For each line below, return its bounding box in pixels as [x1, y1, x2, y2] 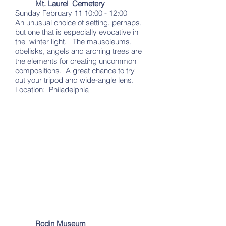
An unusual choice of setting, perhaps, [15, 18, 142, 27]
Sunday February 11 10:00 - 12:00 [15, 8, 127, 18]
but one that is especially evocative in [15, 27, 138, 37]
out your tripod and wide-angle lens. [15, 75, 134, 85]
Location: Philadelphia [15, 85, 89, 94]
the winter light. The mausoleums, [15, 37, 132, 46]
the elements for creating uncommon [15, 56, 136, 66]
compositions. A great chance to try [15, 66, 135, 75]
